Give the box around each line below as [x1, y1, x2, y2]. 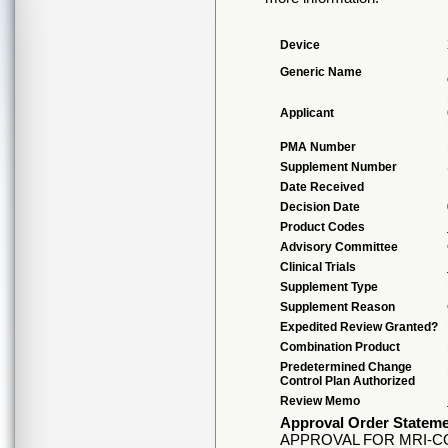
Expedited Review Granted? [280, 320, 438, 334]
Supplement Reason [280, 300, 395, 314]
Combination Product [280, 340, 400, 354]
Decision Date [280, 200, 360, 214]
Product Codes [280, 220, 365, 234]
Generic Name [280, 65, 362, 79]
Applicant [280, 106, 334, 120]
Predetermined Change [280, 360, 412, 374]
